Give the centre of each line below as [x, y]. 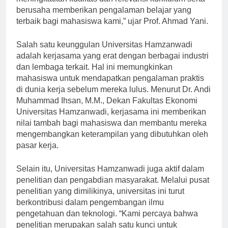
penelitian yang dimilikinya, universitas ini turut [100, 200]
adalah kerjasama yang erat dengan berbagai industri [112, 65]
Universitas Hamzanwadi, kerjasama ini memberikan [111, 121]
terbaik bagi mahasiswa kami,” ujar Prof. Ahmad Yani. [112, 30]
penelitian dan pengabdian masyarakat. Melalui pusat [113, 189]
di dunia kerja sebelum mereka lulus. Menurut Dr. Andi [113, 98]
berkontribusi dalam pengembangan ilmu [90, 211]
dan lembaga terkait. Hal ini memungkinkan [94, 76]
